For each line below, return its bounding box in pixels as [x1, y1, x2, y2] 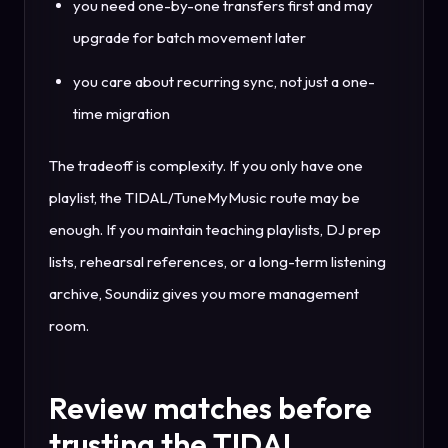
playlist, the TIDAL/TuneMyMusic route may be [49, 188, 360, 208]
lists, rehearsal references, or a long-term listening [49, 252, 386, 272]
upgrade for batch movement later [73, 28, 306, 48]
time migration [73, 104, 170, 124]
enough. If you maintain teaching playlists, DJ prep [49, 220, 381, 240]
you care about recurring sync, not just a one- [73, 72, 375, 92]
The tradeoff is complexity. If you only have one [49, 156, 363, 176]
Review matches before [49, 389, 372, 428]
